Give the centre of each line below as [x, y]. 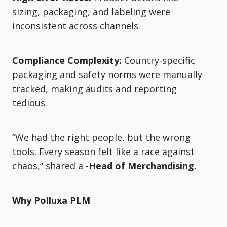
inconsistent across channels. [76, 26]
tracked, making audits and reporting [94, 88]
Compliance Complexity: [67, 60]
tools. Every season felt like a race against [103, 151]
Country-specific [158, 60]
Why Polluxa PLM [51, 200]
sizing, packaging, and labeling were [91, 11]
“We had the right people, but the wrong [101, 137]
